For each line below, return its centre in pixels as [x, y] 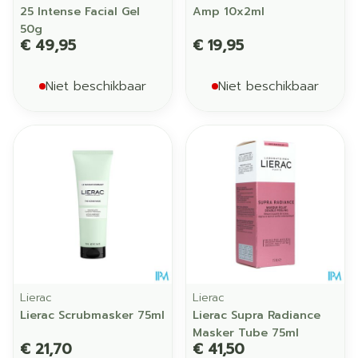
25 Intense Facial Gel [80, 12]
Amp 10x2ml [229, 12]
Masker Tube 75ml [246, 333]
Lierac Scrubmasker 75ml [92, 315]
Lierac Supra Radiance [257, 315]
